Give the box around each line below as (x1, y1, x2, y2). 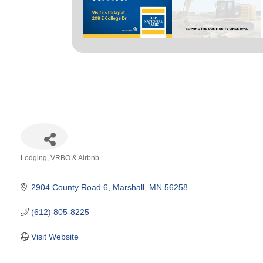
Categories (20, 161, 60, 171)
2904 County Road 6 (31, 182, 108, 192)
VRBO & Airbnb (50, 153, 99, 162)
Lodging (21, 153, 47, 162)
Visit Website (31, 231, 79, 241)
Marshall (112, 182, 144, 192)
